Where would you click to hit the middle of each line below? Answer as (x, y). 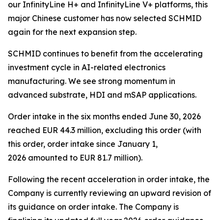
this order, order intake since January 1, (83, 144)
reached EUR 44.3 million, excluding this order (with (105, 130)
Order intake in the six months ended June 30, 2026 (104, 116)
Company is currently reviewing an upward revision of (110, 193)
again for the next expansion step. (72, 32)
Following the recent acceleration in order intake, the (109, 179)
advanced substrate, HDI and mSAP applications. (102, 95)
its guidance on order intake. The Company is (93, 207)
